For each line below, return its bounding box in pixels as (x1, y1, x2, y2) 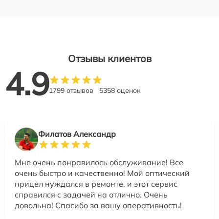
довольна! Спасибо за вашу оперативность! (15, 200, 182, 211)
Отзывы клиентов (67, 52, 152, 65)
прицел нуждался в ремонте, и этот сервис (15, 179, 177, 189)
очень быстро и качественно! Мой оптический (15, 168, 190, 178)
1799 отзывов (49, 86, 93, 95)
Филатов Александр (38, 129, 116, 139)
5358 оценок (99, 86, 141, 95)
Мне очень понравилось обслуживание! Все (15, 157, 183, 168)
